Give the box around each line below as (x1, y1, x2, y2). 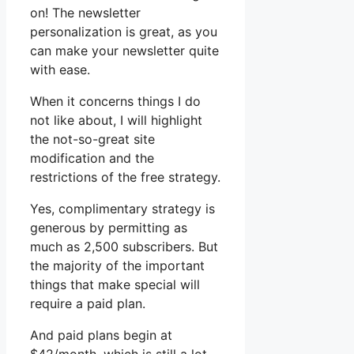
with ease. (30, 62, 90, 78)
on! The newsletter (30, 5, 141, 21)
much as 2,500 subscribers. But (30, 239, 218, 255)
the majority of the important (30, 258, 205, 274)
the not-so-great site (30, 131, 155, 148)
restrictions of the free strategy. (30, 169, 220, 186)
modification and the (30, 150, 154, 167)
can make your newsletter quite (30, 43, 219, 59)
